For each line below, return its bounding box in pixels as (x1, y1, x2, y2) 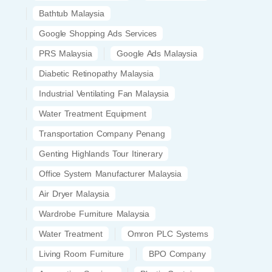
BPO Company (149, 248, 206, 259)
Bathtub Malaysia (39, 8, 104, 18)
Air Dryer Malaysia (39, 188, 109, 199)
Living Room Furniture (39, 248, 124, 259)
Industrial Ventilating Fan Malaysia (39, 88, 169, 98)
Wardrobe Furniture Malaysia (39, 208, 149, 219)
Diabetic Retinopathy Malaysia (39, 68, 154, 78)
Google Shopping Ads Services (39, 28, 157, 38)
